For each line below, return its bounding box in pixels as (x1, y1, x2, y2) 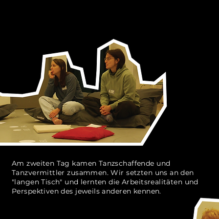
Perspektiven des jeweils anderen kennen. (12, 187, 164, 196)
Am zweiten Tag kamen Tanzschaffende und (12, 159, 171, 168)
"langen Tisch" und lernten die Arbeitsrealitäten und (12, 177, 198, 186)
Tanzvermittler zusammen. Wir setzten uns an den (12, 168, 194, 177)
